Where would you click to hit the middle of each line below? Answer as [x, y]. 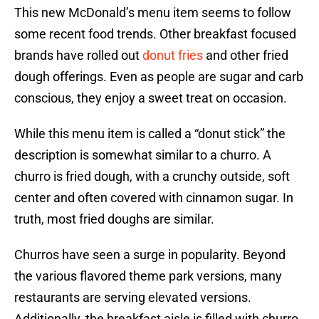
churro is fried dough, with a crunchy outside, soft [152, 177]
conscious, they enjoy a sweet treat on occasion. [151, 98]
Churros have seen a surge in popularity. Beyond [150, 255]
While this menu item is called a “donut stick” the [150, 134]
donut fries [173, 56]
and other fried [246, 56]
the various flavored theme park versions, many [148, 276]
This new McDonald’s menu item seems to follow [153, 13]
